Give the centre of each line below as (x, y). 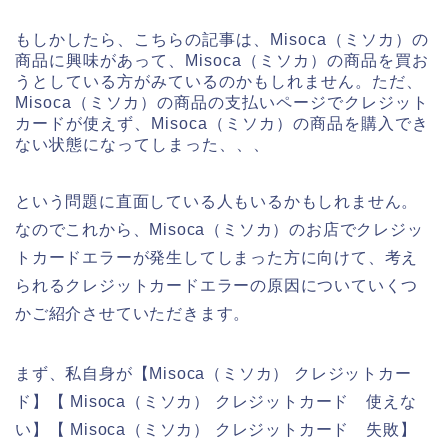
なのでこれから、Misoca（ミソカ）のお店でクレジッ (219, 230)
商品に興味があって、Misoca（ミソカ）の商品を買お (222, 61)
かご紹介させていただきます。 (133, 314)
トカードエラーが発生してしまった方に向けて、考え (217, 258)
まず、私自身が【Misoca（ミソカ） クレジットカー (213, 374)
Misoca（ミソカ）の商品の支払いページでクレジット (222, 103)
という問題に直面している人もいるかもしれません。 (217, 202)
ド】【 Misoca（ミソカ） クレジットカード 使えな (216, 402)
